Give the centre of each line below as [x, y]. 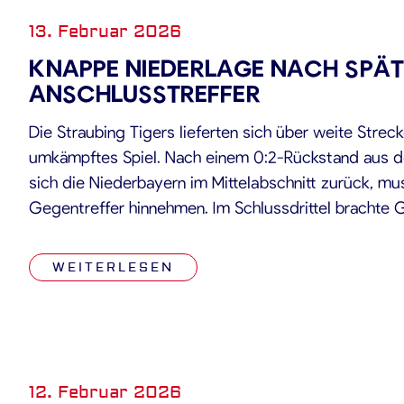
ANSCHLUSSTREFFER [145, 92]
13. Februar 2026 [105, 32]
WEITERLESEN [113, 268]
